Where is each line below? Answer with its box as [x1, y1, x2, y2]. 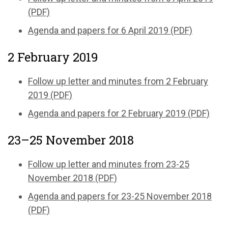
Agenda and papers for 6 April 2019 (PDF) [28, 24, 192, 36]
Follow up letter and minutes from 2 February [28, 75, 208, 87]
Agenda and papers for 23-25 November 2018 [28, 190, 212, 202]
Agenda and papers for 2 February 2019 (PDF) [28, 107, 210, 119]
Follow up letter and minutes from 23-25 [28, 158, 189, 169]
